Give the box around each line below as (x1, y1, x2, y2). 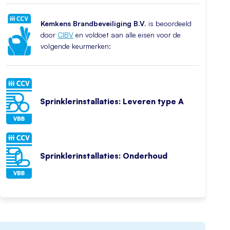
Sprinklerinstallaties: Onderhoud (40, 150, 167, 161)
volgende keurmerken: (41, 41, 111, 50)
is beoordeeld (146, 18, 192, 28)
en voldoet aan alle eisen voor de (73, 30, 181, 39)
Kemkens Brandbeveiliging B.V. (41, 18, 147, 28)
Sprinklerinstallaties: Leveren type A (40, 96, 184, 106)
